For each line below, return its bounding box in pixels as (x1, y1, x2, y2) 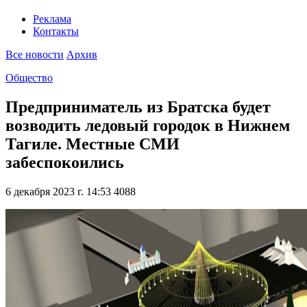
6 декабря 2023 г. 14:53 (5, 186, 111, 198)
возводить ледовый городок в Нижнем (5, 116, 290, 135)
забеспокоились (5, 153, 124, 172)
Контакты (33, 25, 79, 38)
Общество (5, 72, 53, 84)
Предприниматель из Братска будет (5, 98, 271, 116)
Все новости (5, 49, 64, 61)
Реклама (33, 13, 71, 25)
